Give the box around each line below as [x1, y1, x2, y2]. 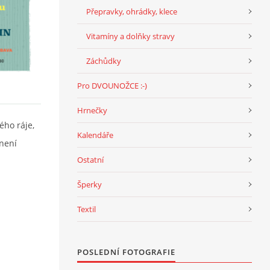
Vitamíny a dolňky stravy [86, 31, 175, 42]
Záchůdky [86, 55, 121, 66]
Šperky [77, 179, 102, 190]
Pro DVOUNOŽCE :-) [77, 80, 147, 91]
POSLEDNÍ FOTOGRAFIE [77, 246, 175, 257]
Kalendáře [77, 130, 113, 140]
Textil [77, 204, 96, 215]
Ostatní [77, 154, 104, 165]
